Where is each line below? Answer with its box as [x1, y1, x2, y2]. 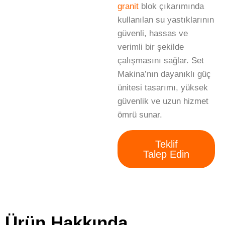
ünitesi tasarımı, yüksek [118, 83, 208, 93]
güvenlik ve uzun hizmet [118, 96, 208, 106]
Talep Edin [143, 149, 189, 160]
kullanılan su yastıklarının [118, 15, 214, 25]
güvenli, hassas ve [118, 29, 188, 39]
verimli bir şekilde [118, 42, 184, 52]
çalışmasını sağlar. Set [118, 56, 204, 66]
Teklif [155, 139, 178, 150]
